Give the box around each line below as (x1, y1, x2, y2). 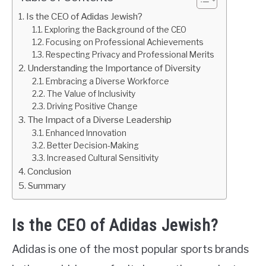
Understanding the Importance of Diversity (27, 62, 201, 74)
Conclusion (27, 166, 72, 177)
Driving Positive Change (46, 102, 138, 111)
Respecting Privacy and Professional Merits (45, 50, 214, 59)
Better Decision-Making (46, 141, 139, 150)
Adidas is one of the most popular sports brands (12, 243, 249, 256)
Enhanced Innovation (45, 128, 126, 138)
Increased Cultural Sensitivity (46, 153, 159, 163)
